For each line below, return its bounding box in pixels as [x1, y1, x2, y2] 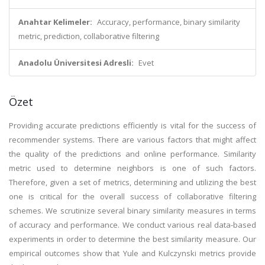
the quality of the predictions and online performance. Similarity [9, 148, 256, 159]
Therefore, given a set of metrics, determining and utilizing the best [9, 177, 256, 188]
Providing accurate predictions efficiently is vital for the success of [9, 120, 256, 131]
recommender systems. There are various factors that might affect [9, 134, 256, 145]
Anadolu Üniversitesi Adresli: [18, 57, 134, 68]
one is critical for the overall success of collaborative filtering [9, 191, 256, 202]
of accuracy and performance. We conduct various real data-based [9, 219, 256, 230]
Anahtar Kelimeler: [18, 17, 92, 27]
